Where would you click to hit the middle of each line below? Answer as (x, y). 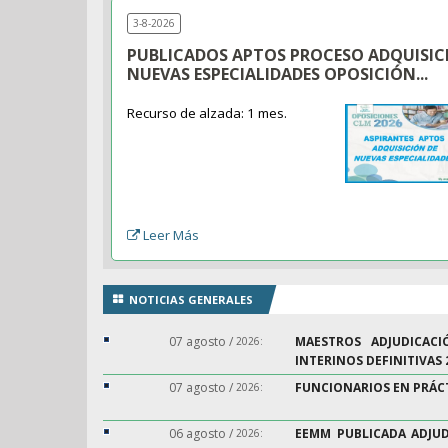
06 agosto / (202, 434)
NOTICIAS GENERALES (191, 300)
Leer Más (171, 235)
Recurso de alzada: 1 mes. (209, 113)
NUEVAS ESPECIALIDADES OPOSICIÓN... (278, 74)
